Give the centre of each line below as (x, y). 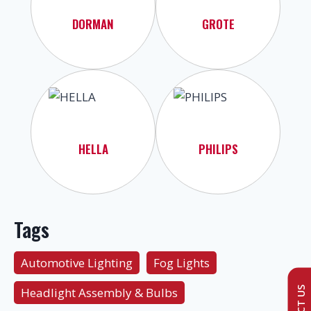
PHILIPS (218, 149)
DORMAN (93, 24)
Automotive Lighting (77, 262)
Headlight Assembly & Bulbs (99, 292)
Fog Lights (182, 262)
